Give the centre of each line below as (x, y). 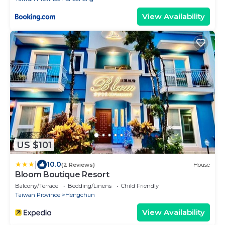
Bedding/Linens (90, 186)
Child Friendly (140, 186)
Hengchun (80, 195)
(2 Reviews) (78, 164)
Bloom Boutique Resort (62, 175)
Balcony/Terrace (37, 186)
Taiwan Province (38, 195)
